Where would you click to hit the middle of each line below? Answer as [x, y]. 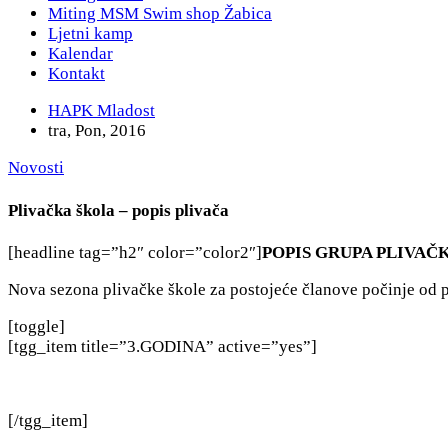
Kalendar [80, 54]
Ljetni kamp [90, 34]
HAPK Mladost [101, 111]
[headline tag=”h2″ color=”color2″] [135, 253]
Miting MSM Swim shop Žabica [160, 14]
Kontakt [76, 74]
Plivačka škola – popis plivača [118, 210]
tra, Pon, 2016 [97, 131]
